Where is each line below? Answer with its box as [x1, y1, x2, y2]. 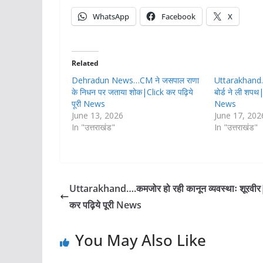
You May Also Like [75, 230, 206, 251]
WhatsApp [93, 11, 129, 22]
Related [72, 58, 99, 69]
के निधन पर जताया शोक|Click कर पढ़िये [72, 86, 193, 98]
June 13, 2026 [72, 110, 123, 122]
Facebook [161, 11, 195, 22]
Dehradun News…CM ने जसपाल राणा [72, 75, 199, 86]
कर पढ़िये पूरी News [69, 198, 141, 212]
